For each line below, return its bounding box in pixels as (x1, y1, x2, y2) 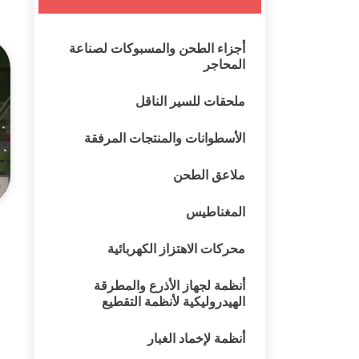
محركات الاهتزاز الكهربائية (107, 239, 245, 257)
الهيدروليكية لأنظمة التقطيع (102, 292, 245, 310)
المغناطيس (186, 202, 245, 220)
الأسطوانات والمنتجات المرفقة (84, 128, 245, 147)
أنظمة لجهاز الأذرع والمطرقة (94, 276, 245, 294)
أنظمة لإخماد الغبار (147, 329, 245, 347)
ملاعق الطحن (173, 165, 245, 184)
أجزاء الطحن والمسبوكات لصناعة (69, 38, 245, 57)
